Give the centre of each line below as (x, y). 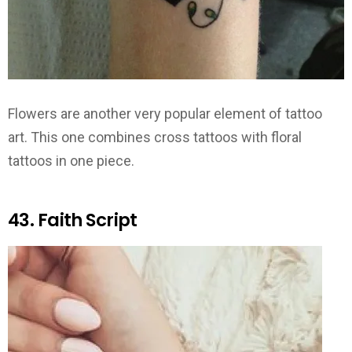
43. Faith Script (73, 220)
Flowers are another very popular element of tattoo (165, 114)
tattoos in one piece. (71, 161)
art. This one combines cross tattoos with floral (155, 137)
